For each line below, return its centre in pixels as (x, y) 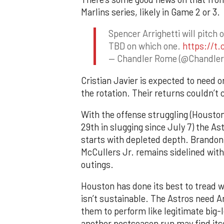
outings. (97, 164)
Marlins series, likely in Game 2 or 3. (150, 12)
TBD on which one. (145, 46)
